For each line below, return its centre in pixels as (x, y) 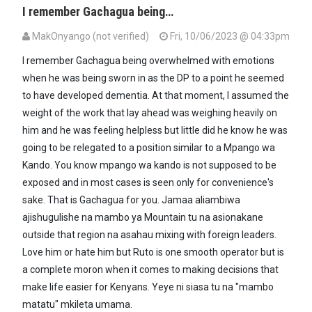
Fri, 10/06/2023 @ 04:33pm (229, 37)
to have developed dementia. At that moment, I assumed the (156, 96)
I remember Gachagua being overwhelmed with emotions (148, 61)
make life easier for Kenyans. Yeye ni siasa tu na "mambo (148, 287)
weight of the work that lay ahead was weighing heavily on (150, 113)
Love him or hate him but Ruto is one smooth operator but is (153, 252)
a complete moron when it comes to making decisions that (150, 270)
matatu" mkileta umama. (77, 305)
